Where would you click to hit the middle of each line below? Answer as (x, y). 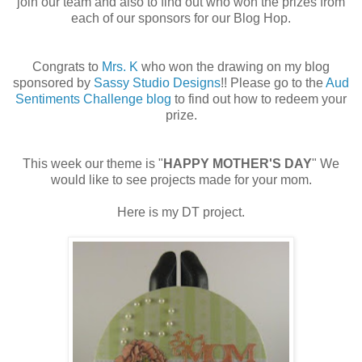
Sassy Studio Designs (157, 82)
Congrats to (67, 66)
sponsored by (53, 82)
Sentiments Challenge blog (93, 99)
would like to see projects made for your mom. (181, 179)
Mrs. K (120, 66)
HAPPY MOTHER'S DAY (238, 163)
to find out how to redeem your (259, 99)
